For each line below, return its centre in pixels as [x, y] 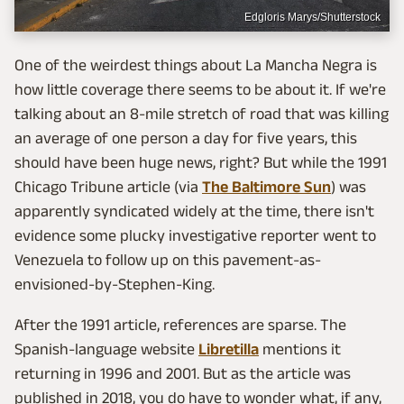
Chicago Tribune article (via [108, 187]
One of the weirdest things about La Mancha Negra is [196, 65]
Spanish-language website [106, 349]
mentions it [300, 349]
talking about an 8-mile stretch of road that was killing [202, 114]
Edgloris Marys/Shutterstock [312, 18]
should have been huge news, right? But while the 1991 [201, 163]
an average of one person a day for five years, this [186, 138]
